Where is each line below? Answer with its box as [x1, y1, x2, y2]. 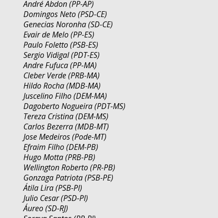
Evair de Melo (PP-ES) [23, 29, 94, 40]
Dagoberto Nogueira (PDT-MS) [23, 101, 126, 112]
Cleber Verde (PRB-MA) [23, 70, 100, 81]
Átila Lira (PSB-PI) [23, 182, 82, 194]
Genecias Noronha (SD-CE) [23, 19, 113, 30]
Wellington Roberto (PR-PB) [23, 162, 115, 173]
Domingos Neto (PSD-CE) [23, 9, 107, 20]
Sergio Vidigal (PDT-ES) [23, 50, 100, 61]
